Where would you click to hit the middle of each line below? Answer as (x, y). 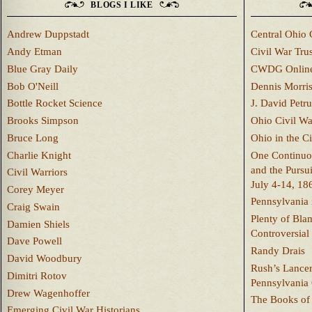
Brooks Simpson (43, 120)
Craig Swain (33, 206)
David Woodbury (45, 258)
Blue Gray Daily (42, 69)
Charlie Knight (39, 155)
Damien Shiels (38, 224)
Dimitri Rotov (37, 275)
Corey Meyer (36, 189)
